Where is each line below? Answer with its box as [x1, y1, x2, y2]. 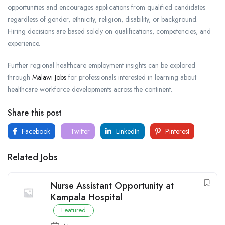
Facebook [20, 126, 50, 137]
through [8, 72, 32, 83]
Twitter [68, 126, 90, 137]
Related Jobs [8, 151, 58, 164]
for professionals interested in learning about [66, 72, 196, 83]
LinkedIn [114, 126, 140, 137]
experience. [8, 38, 40, 49]
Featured [61, 205, 86, 215]
